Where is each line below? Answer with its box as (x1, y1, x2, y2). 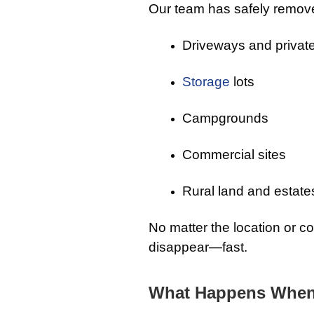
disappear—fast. (149, 240, 247, 255)
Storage (182, 74, 230, 90)
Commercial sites (182, 147, 286, 163)
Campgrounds (182, 111, 268, 126)
